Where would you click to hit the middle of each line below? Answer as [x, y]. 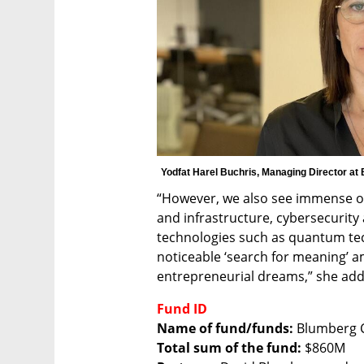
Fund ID [182, 308]
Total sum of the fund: [231, 347]
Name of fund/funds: [225, 328]
